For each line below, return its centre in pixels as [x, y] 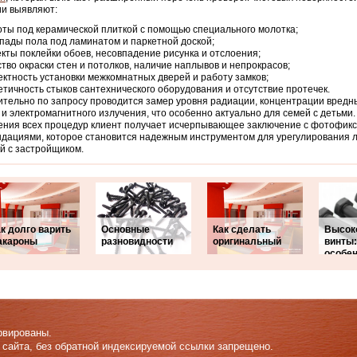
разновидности [137, 241]
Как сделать [242, 229]
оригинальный [247, 241]
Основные [126, 229]
